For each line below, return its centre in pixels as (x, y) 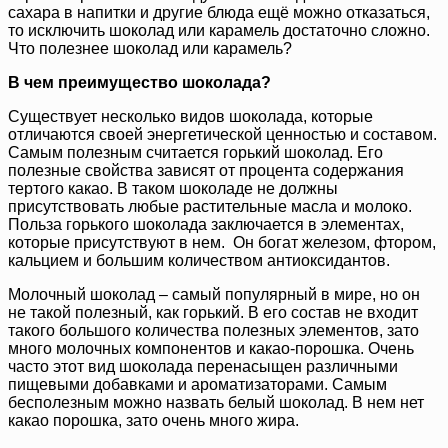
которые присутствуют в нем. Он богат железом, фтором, (222, 243)
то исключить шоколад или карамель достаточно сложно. (219, 31)
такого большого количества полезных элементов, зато (213, 331)
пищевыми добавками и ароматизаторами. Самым (197, 385)
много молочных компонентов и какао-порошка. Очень (211, 349)
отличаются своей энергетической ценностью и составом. (222, 135)
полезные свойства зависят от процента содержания (206, 171)
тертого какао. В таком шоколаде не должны (173, 189)
